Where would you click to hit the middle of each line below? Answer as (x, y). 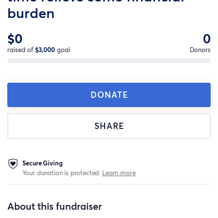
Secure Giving (42, 163)
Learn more (119, 173)
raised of (21, 50)
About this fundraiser (54, 206)
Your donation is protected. (62, 173)
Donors (200, 50)
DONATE (109, 94)
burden (31, 13)
